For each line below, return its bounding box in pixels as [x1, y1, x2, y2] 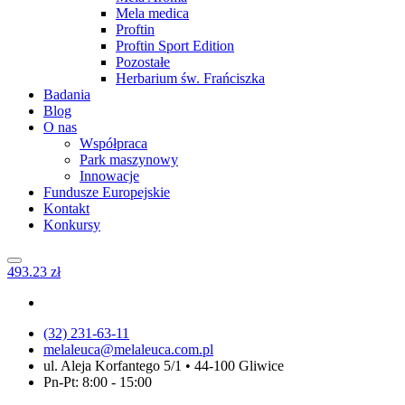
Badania [43, 87, 90, 102]
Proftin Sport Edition [116, 38, 234, 53]
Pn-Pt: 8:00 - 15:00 [43, 374, 152, 390]
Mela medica [116, 5, 189, 21]
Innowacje [80, 168, 139, 184]
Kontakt [43, 201, 89, 216]
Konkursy [43, 217, 100, 232]
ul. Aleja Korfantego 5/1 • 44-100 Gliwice [43, 358, 284, 373]
